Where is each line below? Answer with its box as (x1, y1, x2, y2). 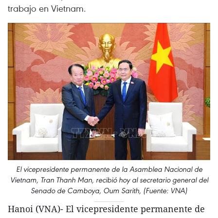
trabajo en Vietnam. (8, 2, 86, 14)
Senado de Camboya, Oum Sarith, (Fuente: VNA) (31, 185, 187, 195)
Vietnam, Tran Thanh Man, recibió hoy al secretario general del (10, 175, 208, 184)
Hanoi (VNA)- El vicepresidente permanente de (8, 202, 205, 215)
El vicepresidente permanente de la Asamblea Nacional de (16, 164, 202, 174)
